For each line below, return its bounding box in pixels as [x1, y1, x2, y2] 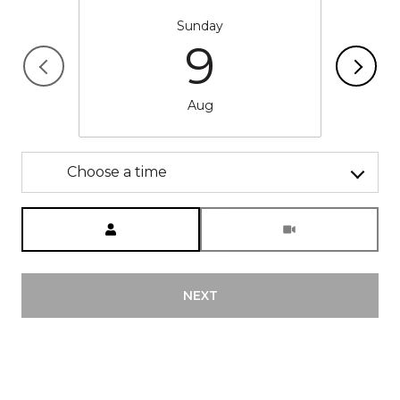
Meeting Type [200, 208, 287, 225]
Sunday [177, 17, 223, 34]
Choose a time [67, 162, 167, 180]
